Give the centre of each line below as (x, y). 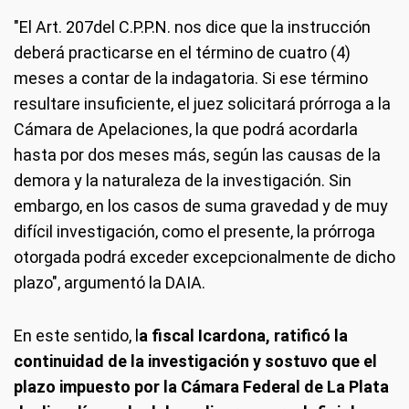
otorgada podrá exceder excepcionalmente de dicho (204, 257)
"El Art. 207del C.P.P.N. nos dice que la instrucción (192, 27)
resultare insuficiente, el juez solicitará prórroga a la (202, 104)
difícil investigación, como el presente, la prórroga (194, 231)
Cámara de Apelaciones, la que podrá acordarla (186, 129)
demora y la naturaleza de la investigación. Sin (183, 180)
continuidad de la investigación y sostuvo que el (195, 361)
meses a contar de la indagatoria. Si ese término (191, 78)
